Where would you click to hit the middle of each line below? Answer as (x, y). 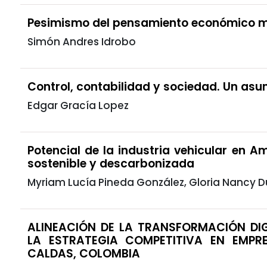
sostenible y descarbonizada (111, 163)
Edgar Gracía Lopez (78, 105)
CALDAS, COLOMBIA (84, 253)
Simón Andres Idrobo (82, 41)
